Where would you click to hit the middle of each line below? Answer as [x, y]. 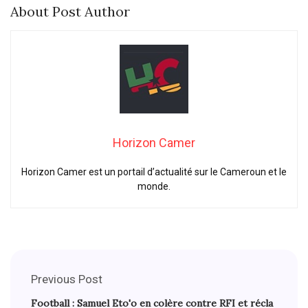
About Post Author [70, 12]
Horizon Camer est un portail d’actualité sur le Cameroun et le [154, 172]
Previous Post [67, 279]
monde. [154, 187]
